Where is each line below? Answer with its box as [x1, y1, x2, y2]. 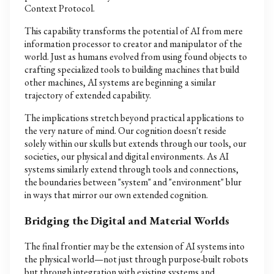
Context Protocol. [24, 2, 95, 15]
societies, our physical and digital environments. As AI [24, 150, 229, 163]
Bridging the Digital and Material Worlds [24, 213, 229, 229]
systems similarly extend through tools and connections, [24, 163, 239, 176]
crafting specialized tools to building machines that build [24, 63, 239, 76]
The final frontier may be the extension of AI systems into [24, 239, 245, 253]
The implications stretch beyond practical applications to [24, 111, 244, 125]
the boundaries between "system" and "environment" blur [24, 176, 242, 189]
